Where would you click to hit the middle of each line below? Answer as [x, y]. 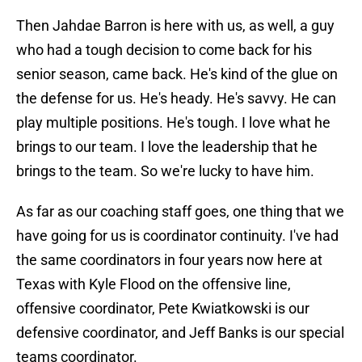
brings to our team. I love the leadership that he [167, 147]
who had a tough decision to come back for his [164, 50]
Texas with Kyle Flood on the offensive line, [154, 284]
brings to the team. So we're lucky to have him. [165, 171]
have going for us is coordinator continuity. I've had [177, 236]
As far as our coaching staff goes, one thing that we [180, 212]
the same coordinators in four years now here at [169, 260]
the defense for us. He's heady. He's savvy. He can [176, 99]
